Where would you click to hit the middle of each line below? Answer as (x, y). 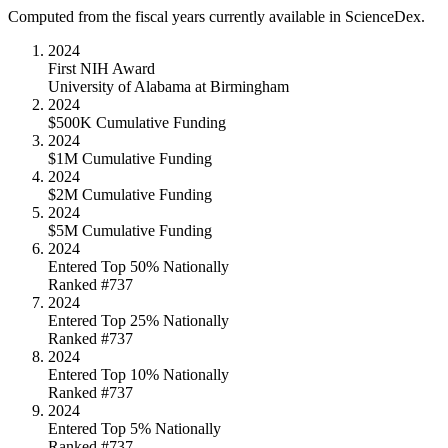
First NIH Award (101, 68)
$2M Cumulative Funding (130, 194)
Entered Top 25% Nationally (138, 320)
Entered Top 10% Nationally (138, 374)
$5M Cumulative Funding (130, 230)
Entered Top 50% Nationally (138, 266)
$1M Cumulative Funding (130, 158)
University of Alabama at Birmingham (168, 86)
